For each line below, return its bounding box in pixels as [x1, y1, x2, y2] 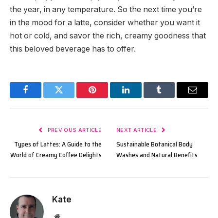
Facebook [24, 92, 59, 102]
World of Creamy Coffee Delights [10, 149, 102, 160]
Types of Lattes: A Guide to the [14, 138, 102, 149]
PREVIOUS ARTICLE [46, 126, 102, 133]
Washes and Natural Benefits [116, 149, 198, 160]
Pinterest [91, 92, 123, 102]
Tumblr [158, 92, 184, 102]
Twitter [58, 92, 84, 102]
